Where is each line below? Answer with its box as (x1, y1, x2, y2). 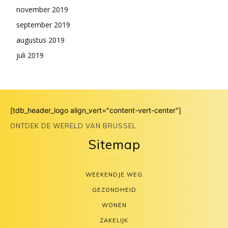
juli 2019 (16, 50, 44, 61)
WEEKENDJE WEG (85, 171, 142, 179)
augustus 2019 (16, 35, 65, 45)
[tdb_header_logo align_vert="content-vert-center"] (10, 106, 181, 115)
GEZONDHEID (92, 186, 136, 194)
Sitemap (88, 136, 140, 153)
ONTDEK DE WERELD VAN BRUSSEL (10, 122, 136, 130)
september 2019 (16, 20, 70, 30)
